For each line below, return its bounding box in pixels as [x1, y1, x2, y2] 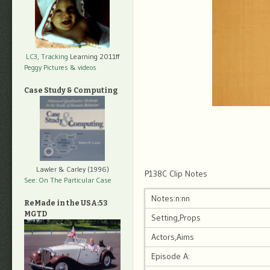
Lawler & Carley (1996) [36, 164, 109, 174]
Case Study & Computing [24, 86, 118, 95]
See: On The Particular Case [24, 175, 111, 184]
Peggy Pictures [24, 62, 68, 72]
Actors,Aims [151, 231, 194, 243]
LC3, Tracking [25, 51, 68, 61]
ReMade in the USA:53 [24, 198, 107, 207]
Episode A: [151, 251, 190, 262]
